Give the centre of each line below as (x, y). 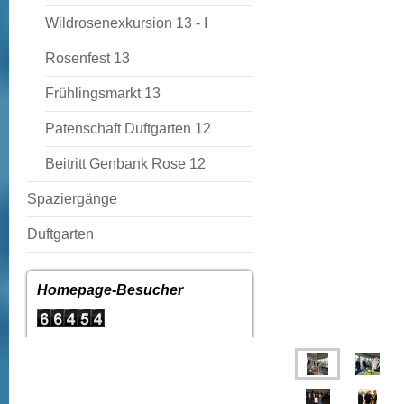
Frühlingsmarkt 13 (103, 93)
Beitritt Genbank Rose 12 (125, 164)
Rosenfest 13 (87, 58)
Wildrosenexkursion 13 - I (126, 23)
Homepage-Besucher (110, 290)
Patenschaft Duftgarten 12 (128, 129)
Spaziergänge (72, 199)
